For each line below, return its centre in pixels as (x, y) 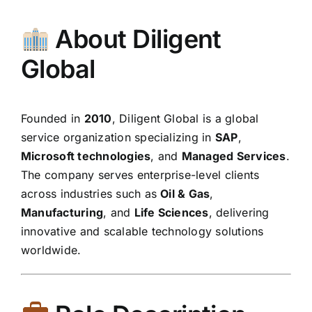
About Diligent (135, 39)
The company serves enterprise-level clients (140, 175)
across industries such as (91, 194)
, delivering (239, 212)
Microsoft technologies (86, 156)
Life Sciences (171, 212)
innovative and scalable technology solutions (142, 231)
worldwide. (51, 250)
